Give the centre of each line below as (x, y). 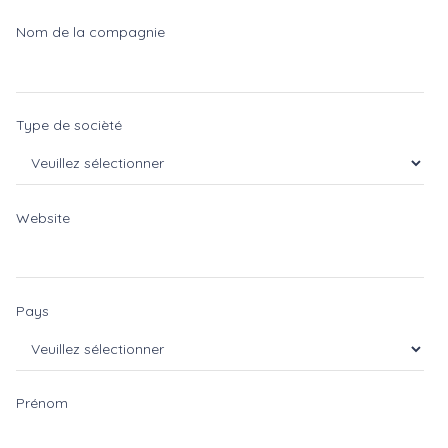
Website (43, 217)
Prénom (42, 403)
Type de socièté (69, 125)
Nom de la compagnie (90, 31)
